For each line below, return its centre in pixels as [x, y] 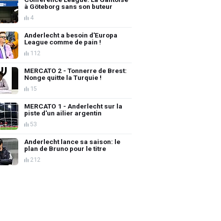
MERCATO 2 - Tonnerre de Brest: [76, 70]
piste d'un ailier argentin [63, 113]
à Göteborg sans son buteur [69, 6]
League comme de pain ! [69, 42]
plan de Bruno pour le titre [65, 148]
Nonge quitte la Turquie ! [63, 77]
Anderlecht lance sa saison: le [73, 141]
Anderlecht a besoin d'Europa [71, 35]
